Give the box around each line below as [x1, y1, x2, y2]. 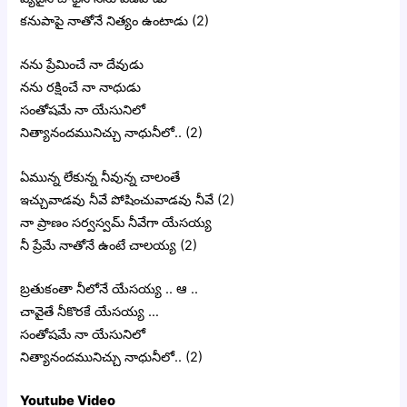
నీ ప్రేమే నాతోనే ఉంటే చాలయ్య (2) [20, 236, 198, 253]
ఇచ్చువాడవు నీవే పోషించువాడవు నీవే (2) [20, 191, 235, 208]
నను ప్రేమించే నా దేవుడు [20, 56, 144, 74]
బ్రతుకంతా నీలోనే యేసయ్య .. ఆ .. [20, 281, 199, 298]
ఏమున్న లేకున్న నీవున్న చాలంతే [20, 168, 181, 185]
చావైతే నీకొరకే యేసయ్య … [20, 303, 160, 321]
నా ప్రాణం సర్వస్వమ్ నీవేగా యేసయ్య [20, 213, 213, 231]
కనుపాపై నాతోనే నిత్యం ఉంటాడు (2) [20, 13, 210, 30]
